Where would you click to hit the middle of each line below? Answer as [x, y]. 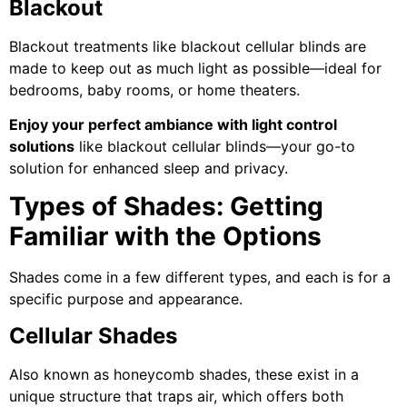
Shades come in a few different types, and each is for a [200, 278]
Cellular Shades [93, 335]
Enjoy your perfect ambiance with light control [173, 125]
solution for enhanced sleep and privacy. [149, 169]
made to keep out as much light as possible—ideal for [195, 68]
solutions [42, 147]
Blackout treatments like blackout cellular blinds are [188, 46]
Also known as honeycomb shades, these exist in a [184, 374]
